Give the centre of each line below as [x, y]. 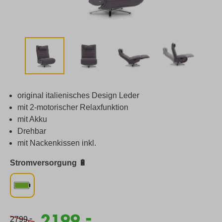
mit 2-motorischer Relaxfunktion [73, 107]
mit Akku [32, 119]
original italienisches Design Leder [78, 95]
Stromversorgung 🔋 [48, 163]
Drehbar [32, 131]
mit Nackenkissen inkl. [57, 143]
